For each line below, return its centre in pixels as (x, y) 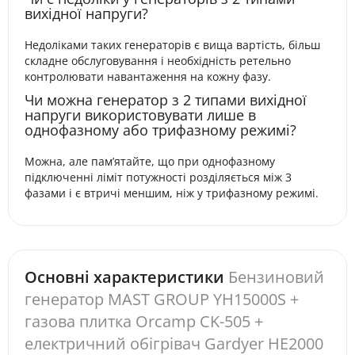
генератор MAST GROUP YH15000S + (162, 299)
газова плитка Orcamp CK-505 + (144, 321)
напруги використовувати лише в (140, 115)
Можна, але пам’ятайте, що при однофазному (150, 161)
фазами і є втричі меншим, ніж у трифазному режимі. (172, 193)
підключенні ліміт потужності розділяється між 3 (158, 177)
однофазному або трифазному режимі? (160, 130)
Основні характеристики (124, 277)
